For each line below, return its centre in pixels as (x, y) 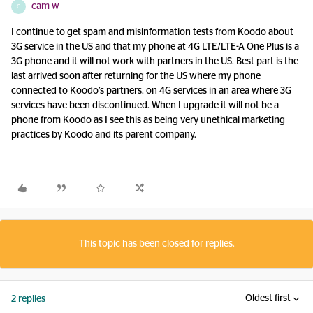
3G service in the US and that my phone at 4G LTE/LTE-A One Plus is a (155, 47)
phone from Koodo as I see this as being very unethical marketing (148, 120)
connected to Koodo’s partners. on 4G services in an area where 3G (151, 91)
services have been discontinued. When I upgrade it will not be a (145, 105)
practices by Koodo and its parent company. (105, 135)
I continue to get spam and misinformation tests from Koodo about (152, 32)
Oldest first (268, 298)
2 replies (28, 299)
